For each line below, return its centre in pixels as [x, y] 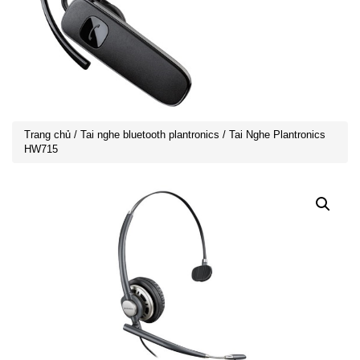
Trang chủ [47, 134]
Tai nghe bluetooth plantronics [150, 134]
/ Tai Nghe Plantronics [272, 134]
